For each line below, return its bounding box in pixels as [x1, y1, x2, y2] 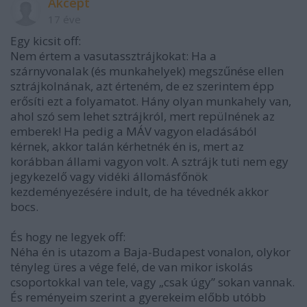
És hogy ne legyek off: [10, 228, 125, 245]
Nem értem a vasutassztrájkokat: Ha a [10, 47, 217, 64]
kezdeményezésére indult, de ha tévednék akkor [10, 183, 269, 199]
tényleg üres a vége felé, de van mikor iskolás [10, 258, 253, 275]
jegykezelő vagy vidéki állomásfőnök [10, 168, 208, 184]
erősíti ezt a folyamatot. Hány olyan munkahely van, [10, 93, 291, 109]
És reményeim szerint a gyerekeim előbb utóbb [10, 288, 266, 305]
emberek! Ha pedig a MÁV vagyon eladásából [10, 123, 257, 139]
